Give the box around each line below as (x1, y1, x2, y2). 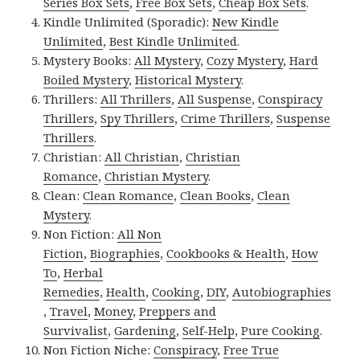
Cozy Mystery (207, 52, 284, 69)
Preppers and (139, 303, 217, 320)
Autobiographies (232, 284, 332, 301)
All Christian (104, 149, 180, 166)
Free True (223, 342, 280, 358)
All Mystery (134, 52, 201, 69)
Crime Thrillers (181, 110, 271, 127)
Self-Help (182, 322, 235, 339)
